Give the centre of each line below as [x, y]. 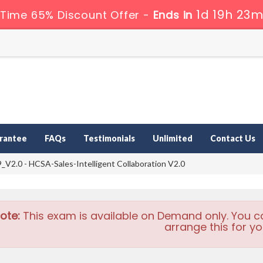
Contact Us [233, 139]
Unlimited [173, 139]
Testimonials [109, 139]
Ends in [173, 15]
